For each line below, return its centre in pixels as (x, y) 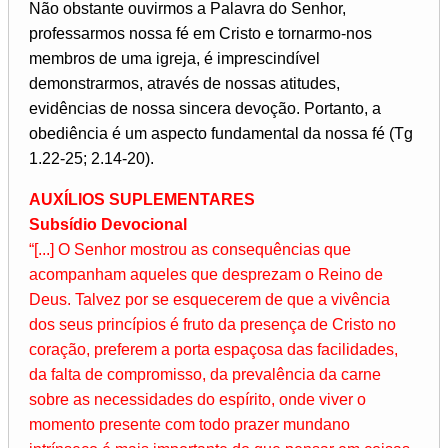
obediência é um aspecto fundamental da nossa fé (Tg (221, 134)
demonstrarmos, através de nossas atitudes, (184, 84)
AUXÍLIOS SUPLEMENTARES (142, 200)
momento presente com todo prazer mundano (189, 425)
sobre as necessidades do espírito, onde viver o (197, 400)
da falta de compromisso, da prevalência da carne (205, 375)
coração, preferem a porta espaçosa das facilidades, (213, 350)
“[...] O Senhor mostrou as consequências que (190, 250)
